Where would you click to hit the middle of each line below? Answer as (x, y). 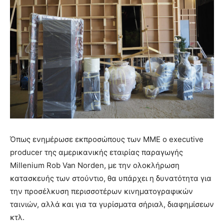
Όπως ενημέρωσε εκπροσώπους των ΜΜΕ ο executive (107, 139)
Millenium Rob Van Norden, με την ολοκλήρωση (95, 165)
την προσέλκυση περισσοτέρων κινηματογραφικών (101, 191)
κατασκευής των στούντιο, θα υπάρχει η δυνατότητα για (111, 178)
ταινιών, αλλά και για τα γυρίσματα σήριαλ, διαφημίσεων (112, 204)
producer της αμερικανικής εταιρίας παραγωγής (96, 152)
